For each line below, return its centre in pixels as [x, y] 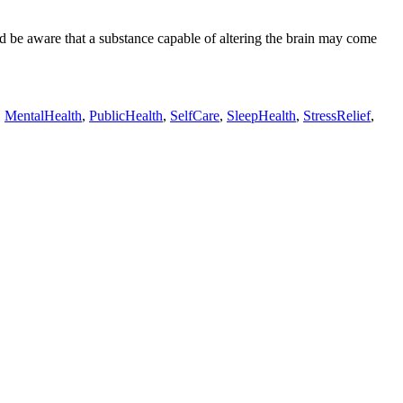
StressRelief [337, 115]
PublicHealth [126, 115]
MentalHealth [43, 115]
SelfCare [195, 115]
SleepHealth [261, 115]
